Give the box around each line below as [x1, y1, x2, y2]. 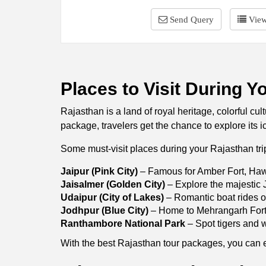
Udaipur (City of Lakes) [61, 192, 164, 202]
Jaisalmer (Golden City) [61, 179, 165, 189]
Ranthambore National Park [61, 218, 185, 229]
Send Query [170, 15, 214, 24]
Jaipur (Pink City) [61, 166, 138, 176]
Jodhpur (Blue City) [61, 205, 148, 216]
